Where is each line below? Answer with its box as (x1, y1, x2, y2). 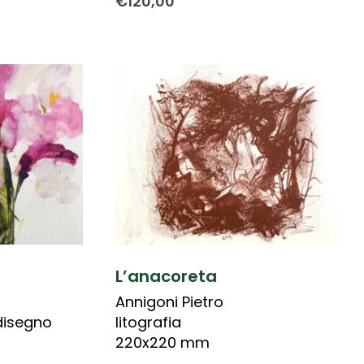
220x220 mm (115, 331, 210, 353)
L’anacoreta (115, 264, 217, 288)
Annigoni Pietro (115, 291, 223, 312)
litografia (115, 311, 181, 332)
